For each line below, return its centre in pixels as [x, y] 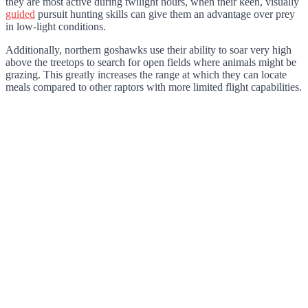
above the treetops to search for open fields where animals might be [151, 63]
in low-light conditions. [57, 27]
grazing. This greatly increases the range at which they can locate [146, 75]
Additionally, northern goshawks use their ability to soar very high [148, 50]
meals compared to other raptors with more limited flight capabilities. [154, 87]
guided [20, 14]
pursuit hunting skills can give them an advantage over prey [165, 14]
